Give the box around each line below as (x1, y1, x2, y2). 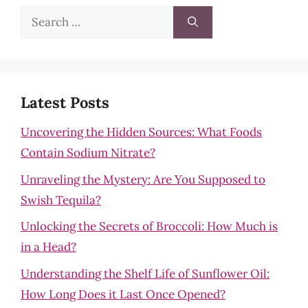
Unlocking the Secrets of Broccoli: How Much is (21, 219, 278, 234)
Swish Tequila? (21, 192, 101, 208)
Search (20, 8, 57, 23)
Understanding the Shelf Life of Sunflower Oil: (21, 265, 269, 281)
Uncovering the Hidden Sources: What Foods (21, 124, 262, 140)
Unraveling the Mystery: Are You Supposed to (21, 171, 265, 187)
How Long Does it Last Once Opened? (21, 286, 225, 302)
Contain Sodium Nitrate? (21, 145, 155, 160)
